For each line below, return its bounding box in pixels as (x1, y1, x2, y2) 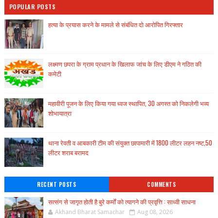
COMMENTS (147, 181, 176, 188)
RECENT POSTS (37, 181, 76, 188)
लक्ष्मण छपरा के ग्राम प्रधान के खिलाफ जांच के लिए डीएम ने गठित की (48, 59, 201, 69)
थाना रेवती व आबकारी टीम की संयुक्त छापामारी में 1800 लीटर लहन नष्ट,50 (48, 138, 212, 147)
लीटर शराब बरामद (48, 147, 89, 157)
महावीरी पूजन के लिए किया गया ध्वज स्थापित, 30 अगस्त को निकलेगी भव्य (48, 98, 209, 108)
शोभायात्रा (48, 108, 72, 118)
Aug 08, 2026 (137, 208, 173, 216)
